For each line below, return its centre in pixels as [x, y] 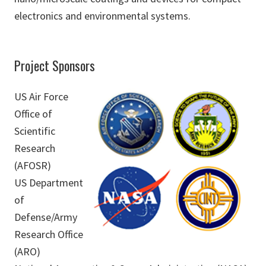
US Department [49, 183]
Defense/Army [46, 217]
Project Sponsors [55, 65]
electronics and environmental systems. [102, 16]
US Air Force [41, 96]
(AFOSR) [33, 165]
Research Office [49, 234]
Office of [33, 114]
